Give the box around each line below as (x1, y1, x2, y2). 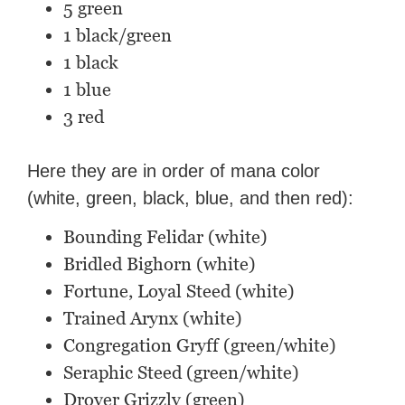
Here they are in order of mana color (27, 161, 321, 182)
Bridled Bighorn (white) (63, 253, 257, 276)
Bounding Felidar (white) (63, 226, 268, 249)
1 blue (63, 79, 112, 101)
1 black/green (63, 24, 173, 47)
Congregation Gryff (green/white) (63, 334, 337, 357)
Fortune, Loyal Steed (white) (63, 280, 296, 303)
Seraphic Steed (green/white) (63, 362, 300, 384)
